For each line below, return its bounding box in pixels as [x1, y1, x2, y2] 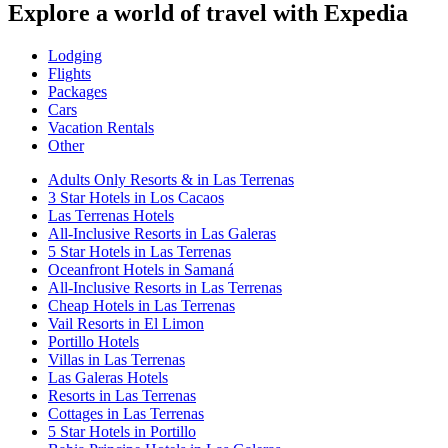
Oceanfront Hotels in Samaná [48, 260, 234, 278]
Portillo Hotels [48, 332, 139, 350]
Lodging [48, 46, 102, 64]
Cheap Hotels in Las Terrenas [48, 296, 235, 314]
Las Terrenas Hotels [48, 206, 174, 224]
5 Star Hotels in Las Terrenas [48, 242, 231, 260]
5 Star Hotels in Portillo [48, 422, 196, 440]
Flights [48, 64, 91, 82]
